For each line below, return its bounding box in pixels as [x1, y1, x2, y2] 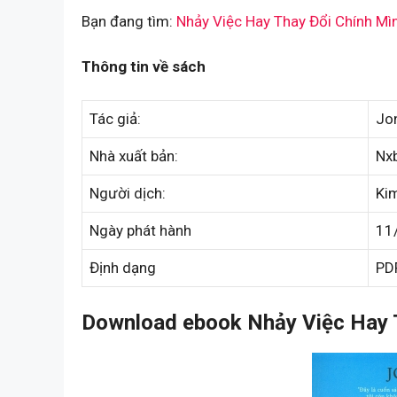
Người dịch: [90, 184, 166, 203]
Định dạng [90, 259, 156, 277]
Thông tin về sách [82, 57, 206, 75]
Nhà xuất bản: [90, 147, 178, 166]
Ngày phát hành [90, 222, 191, 240]
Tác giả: [90, 110, 141, 128]
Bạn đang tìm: [82, 12, 176, 31]
